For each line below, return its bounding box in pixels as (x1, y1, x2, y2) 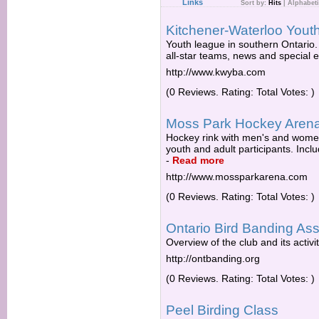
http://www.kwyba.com (166, 66, 266, 78)
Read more (172, 155, 224, 166)
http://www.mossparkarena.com (166, 171, 308, 182)
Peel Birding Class (166, 303, 278, 318)
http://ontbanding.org (166, 253, 260, 264)
